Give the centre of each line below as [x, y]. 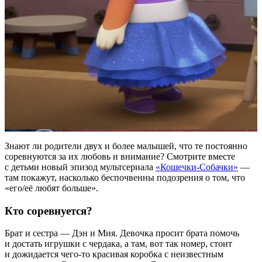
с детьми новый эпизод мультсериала [80, 167]
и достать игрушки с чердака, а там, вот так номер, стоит [118, 244]
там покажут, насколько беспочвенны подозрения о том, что [125, 177]
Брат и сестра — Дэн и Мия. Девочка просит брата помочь [122, 233]
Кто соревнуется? [49, 211]
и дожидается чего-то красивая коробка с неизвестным [114, 254]
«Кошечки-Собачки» [197, 167]
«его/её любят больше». [51, 188]
